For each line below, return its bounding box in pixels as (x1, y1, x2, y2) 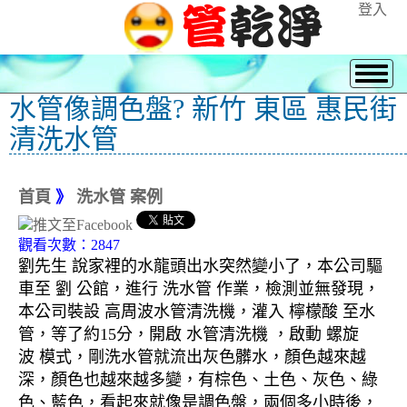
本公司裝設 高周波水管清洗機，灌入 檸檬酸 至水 (18, 303, 375, 322)
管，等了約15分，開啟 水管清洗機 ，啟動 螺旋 (18, 325, 359, 344)
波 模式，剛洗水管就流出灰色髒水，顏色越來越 (18, 348, 366, 367)
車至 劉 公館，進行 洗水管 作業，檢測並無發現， (18, 280, 380, 299)
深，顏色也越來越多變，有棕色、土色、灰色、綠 (18, 371, 378, 390)
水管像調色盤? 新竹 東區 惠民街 (9, 94, 397, 124)
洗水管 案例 (76, 188, 163, 206)
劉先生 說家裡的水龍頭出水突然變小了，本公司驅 (18, 257, 382, 276)
